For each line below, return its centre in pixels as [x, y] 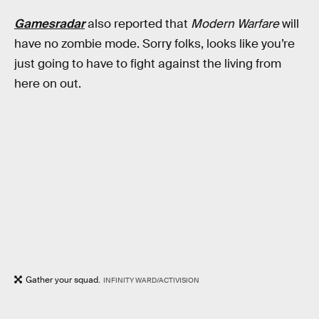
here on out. [48, 83]
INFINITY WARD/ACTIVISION [151, 281]
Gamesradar [49, 23]
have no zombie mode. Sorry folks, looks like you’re [155, 43]
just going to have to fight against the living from [148, 63]
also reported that [138, 23]
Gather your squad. [63, 280]
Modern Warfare [235, 23]
